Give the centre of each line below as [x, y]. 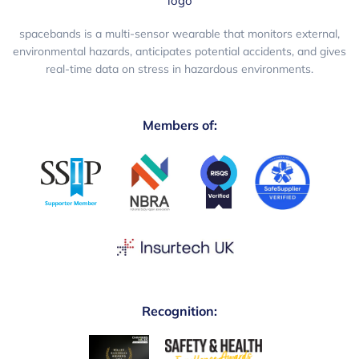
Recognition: [179, 311]
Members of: [179, 125]
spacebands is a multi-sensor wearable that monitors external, [179, 34]
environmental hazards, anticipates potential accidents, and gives [179, 52]
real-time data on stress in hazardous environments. [179, 69]
